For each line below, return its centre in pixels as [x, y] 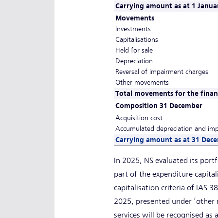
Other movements [142, 82]
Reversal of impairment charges [162, 72]
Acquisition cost [139, 118]
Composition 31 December [159, 106]
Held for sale [134, 50]
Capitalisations [136, 40]
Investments [133, 29]
